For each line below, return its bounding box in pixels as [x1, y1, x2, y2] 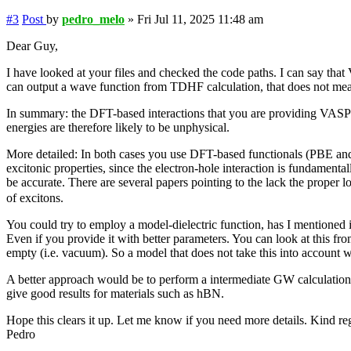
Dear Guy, [6, 39, 58, 52]
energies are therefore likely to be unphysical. [6, 121, 230, 134]
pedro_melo [62, 13, 125, 26]
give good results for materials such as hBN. [6, 287, 224, 301]
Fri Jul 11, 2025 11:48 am [137, 13, 263, 26]
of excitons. [6, 191, 63, 205]
